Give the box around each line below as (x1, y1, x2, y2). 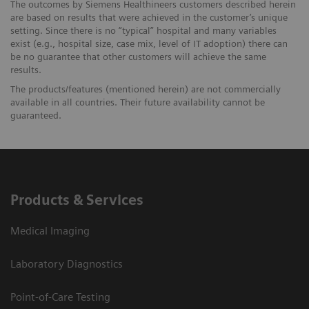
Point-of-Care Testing (10, 290, 110, 303)
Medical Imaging (10, 223, 90, 237)
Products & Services (10, 191, 143, 208)
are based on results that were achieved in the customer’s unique (10, 11, 288, 23)
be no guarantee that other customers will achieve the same (10, 50, 266, 62)
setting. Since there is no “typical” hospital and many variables (10, 24, 277, 36)
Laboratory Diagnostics (10, 257, 123, 270)
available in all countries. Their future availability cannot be (10, 96, 265, 108)
